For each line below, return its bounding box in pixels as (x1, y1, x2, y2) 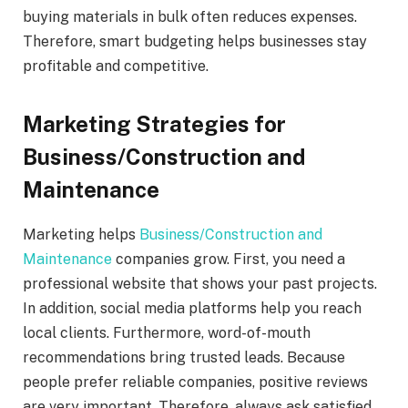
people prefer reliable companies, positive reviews (23, 373, 368, 392)
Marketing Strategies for (23, 111, 286, 138)
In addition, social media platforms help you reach (23, 300, 362, 318)
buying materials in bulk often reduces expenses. (23, 7, 357, 25)
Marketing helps (23, 226, 139, 244)
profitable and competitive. (23, 56, 209, 75)
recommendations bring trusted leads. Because (23, 349, 345, 367)
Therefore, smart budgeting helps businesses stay (23, 32, 367, 50)
